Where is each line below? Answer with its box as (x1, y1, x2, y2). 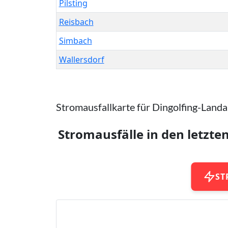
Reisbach (59, 16, 94, 27)
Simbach (59, 35, 92, 46)
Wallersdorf (59, 53, 104, 65)
